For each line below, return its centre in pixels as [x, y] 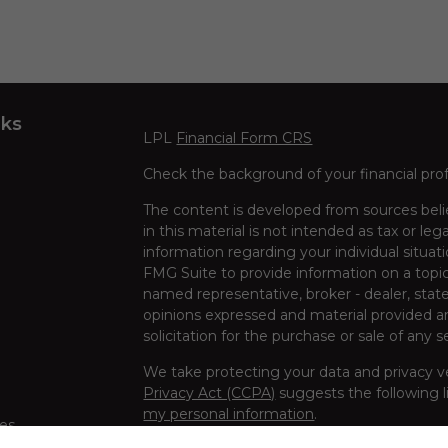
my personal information [229, 413]
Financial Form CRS [244, 137]
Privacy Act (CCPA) [209, 392]
